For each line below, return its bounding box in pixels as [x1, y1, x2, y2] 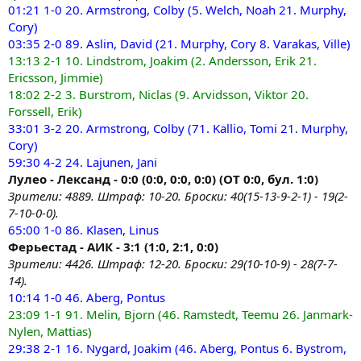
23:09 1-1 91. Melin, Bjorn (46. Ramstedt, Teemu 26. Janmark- [8, 305, 353, 322]
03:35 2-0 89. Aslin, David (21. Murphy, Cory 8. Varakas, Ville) [8, 35, 351, 52]
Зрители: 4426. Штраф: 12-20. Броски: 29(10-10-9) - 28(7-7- [8, 255, 338, 272]
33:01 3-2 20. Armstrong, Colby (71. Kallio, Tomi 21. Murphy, [8, 119, 348, 136]
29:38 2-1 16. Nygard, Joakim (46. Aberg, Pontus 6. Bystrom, [8, 339, 346, 356]
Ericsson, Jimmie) [8, 68, 103, 85]
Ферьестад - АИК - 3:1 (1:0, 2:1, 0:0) [8, 238, 218, 255]
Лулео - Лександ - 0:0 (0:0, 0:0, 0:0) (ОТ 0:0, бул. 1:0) [8, 170, 318, 187]
